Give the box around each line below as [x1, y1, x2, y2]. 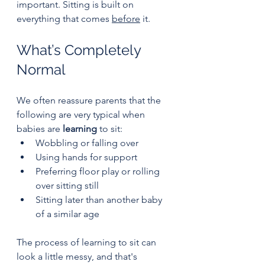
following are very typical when [17, 108, 147, 120]
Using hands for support [35, 151, 137, 163]
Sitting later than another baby [35, 193, 164, 205]
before [112, 12, 140, 24]
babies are [17, 122, 63, 134]
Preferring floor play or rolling [35, 165, 162, 177]
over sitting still [35, 179, 99, 191]
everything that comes [17, 12, 112, 24]
